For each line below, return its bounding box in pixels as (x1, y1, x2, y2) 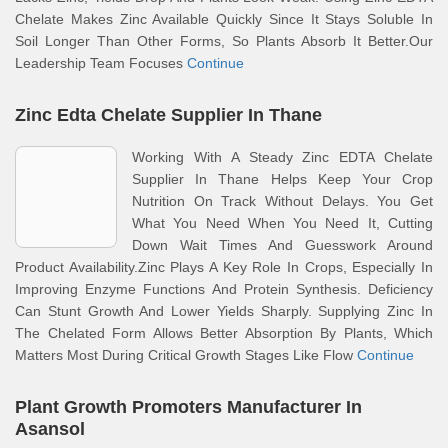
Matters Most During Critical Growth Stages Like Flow (15, 347, 357, 363)
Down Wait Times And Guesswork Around (132, 237, 433, 253)
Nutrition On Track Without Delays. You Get (132, 193, 433, 209)
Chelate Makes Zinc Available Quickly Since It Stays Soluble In (15, 11, 433, 27)
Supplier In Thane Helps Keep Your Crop (132, 171, 433, 187)
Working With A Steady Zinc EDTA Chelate (132, 149, 433, 165)
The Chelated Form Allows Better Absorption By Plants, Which (15, 325, 433, 341)
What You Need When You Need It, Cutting (132, 215, 433, 231)
